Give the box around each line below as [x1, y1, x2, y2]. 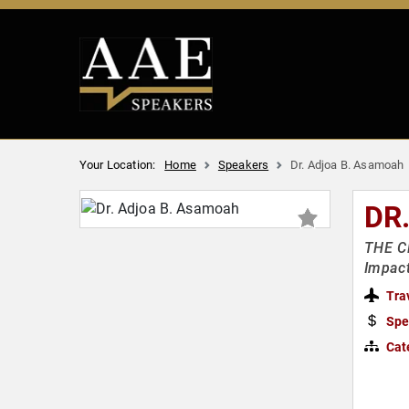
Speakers [217, 157, 269, 172]
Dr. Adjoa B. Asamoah [290, 157, 404, 172]
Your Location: [79, 157, 156, 172]
